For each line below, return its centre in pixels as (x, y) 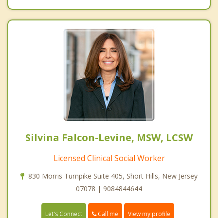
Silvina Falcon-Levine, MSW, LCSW (109, 138)
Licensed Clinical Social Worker (109, 158)
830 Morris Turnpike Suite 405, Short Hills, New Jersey (113, 176)
